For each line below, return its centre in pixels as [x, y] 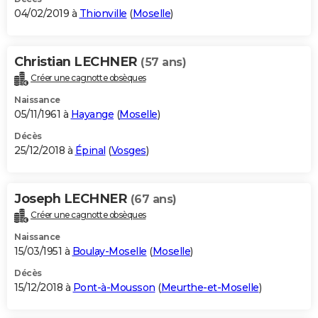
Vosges [128, 150]
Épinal [90, 150]
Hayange [92, 114]
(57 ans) [163, 62]
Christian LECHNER [77, 61]
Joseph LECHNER [72, 198]
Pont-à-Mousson [114, 287]
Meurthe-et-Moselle [210, 287]
